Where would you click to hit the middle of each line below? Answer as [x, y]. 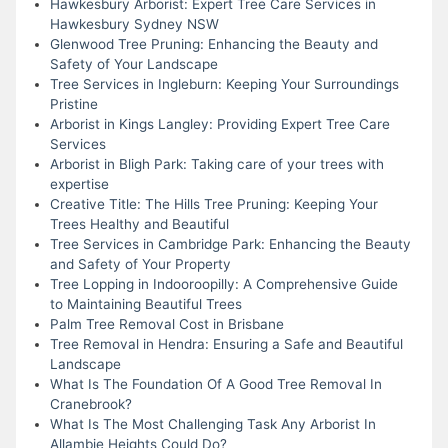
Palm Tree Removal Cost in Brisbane [166, 323]
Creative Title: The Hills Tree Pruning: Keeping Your [213, 203]
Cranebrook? [90, 403]
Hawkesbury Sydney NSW [134, 23]
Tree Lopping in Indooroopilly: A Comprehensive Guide [223, 283]
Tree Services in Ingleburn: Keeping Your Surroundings [224, 83]
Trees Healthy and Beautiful [139, 223]
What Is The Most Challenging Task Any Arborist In [212, 423]
